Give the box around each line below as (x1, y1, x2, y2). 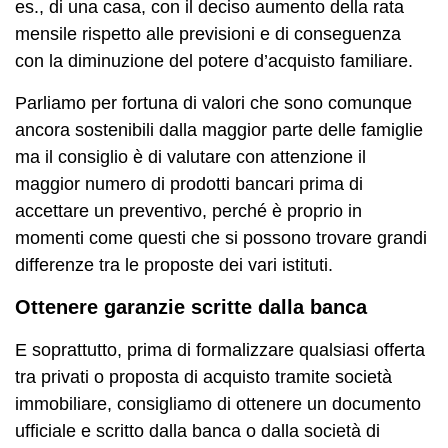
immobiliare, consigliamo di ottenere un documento (15, 393, 421, 414)
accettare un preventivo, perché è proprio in (15, 200, 362, 221)
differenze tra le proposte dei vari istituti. (15, 254, 333, 275)
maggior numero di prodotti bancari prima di (15, 173, 363, 194)
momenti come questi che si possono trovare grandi (15, 227, 427, 248)
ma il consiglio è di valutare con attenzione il (15, 146, 366, 167)
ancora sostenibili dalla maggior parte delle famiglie (15, 119, 423, 140)
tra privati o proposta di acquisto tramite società (15, 366, 392, 387)
